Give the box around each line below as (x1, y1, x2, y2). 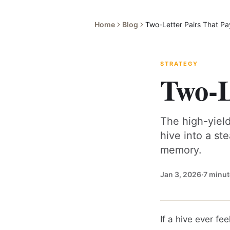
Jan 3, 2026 (160, 170, 201, 179)
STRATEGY (160, 60, 198, 67)
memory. (160, 144, 202, 156)
